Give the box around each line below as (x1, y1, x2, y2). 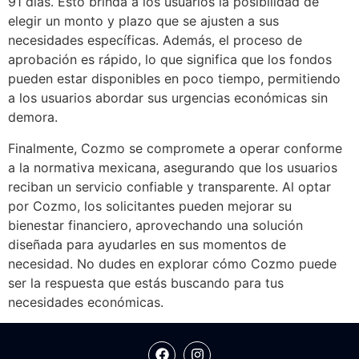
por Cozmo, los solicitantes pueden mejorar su (8, 197, 292, 214)
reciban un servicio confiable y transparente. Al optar (8, 178, 331, 195)
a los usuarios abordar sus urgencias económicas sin (8, 90, 328, 107)
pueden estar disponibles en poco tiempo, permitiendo (8, 71, 341, 87)
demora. (8, 109, 58, 126)
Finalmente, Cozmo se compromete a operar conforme (8, 139, 342, 156)
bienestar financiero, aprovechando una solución (8, 216, 303, 233)
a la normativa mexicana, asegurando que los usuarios (8, 159, 337, 175)
